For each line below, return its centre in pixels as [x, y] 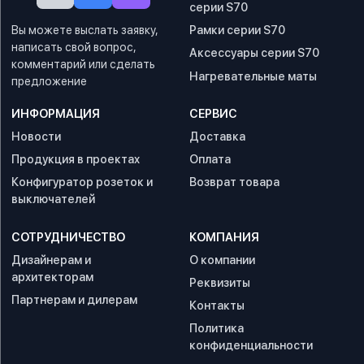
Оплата [210, 159]
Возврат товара [234, 182]
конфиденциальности [251, 345]
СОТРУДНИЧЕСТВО [69, 236]
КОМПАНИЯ [224, 236]
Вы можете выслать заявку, [85, 29]
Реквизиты [220, 282]
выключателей [54, 199]
